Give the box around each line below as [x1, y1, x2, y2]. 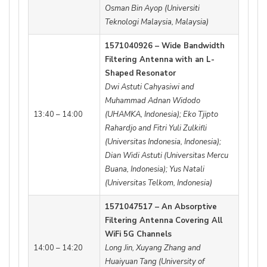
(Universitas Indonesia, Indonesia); [105, 136, 221, 148]
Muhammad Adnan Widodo [105, 95, 200, 107]
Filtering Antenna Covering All [105, 215, 222, 226]
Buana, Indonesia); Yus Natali [105, 164, 204, 175]
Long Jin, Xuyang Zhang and [105, 243, 201, 254]
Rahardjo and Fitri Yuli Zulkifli [105, 123, 207, 134]
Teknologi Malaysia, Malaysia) [105, 17, 209, 28]
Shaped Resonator [105, 68, 176, 79]
